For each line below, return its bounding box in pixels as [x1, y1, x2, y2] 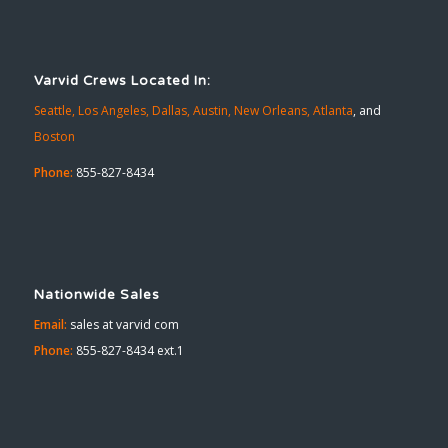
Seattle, [33, 102, 75, 120]
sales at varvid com [66, 315, 179, 333]
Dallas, [151, 102, 190, 120]
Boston [33, 128, 75, 146]
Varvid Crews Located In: [33, 73, 211, 89]
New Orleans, [233, 102, 313, 120]
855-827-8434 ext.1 [72, 341, 184, 359]
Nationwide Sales [33, 286, 160, 303]
